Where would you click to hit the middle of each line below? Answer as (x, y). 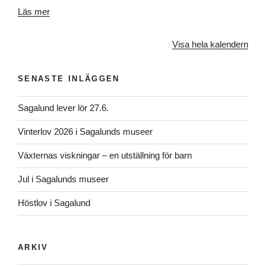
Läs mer (34, 12)
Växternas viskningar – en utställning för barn (105, 155)
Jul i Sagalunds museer (63, 179)
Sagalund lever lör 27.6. (63, 108)
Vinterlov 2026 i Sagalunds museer (85, 132)
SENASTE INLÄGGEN (69, 79)
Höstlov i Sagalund (54, 203)
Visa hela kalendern (210, 44)
